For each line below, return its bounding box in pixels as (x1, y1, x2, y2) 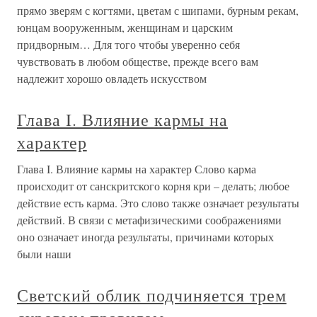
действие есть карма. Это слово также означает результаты (17, 195, 299, 211)
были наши (17, 246, 71, 262)
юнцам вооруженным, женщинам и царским (17, 20, 233, 35)
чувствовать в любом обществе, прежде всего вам (17, 54, 258, 69)
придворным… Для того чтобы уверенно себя (17, 37, 240, 52)
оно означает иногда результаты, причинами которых (17, 229, 274, 245)
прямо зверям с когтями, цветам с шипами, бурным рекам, (17, 3, 299, 18)
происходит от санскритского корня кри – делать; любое (17, 178, 289, 194)
